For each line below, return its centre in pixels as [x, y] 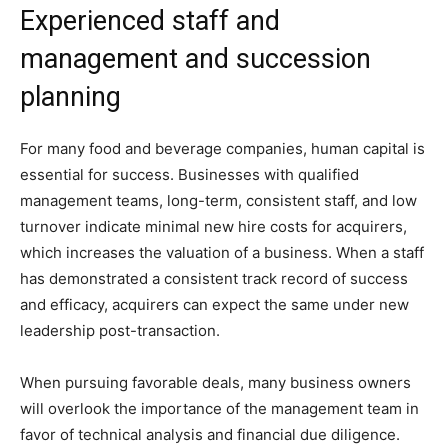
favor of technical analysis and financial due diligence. [210, 434]
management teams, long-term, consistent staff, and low [218, 200]
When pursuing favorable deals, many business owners [215, 382]
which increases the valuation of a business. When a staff [222, 252]
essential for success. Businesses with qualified [189, 174]
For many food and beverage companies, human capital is [222, 148]
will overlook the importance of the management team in [219, 408]
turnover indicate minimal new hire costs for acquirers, [213, 226]
